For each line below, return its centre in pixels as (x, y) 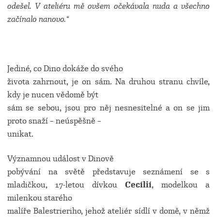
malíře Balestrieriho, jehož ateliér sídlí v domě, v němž (108, 211)
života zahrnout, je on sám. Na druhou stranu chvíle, (108, 82)
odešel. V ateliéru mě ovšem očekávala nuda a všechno (108, 6)
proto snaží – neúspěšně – (54, 121)
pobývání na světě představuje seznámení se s (108, 172)
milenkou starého (40, 198)
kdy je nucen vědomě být (53, 95)
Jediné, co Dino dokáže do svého (65, 69)
